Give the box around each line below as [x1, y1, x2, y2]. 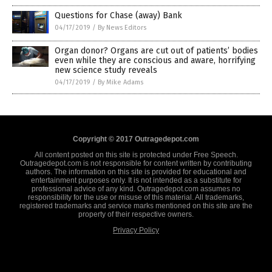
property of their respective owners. [78, 210, 194, 219]
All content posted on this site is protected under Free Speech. [34, 151, 238, 160]
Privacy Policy [113, 226, 159, 235]
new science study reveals [55, 65, 157, 76]
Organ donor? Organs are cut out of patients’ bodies [55, 46, 258, 56]
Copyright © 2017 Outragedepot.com [73, 135, 199, 144]
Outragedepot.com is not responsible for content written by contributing [20, 159, 252, 168]
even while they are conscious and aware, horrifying [55, 55, 256, 66]
